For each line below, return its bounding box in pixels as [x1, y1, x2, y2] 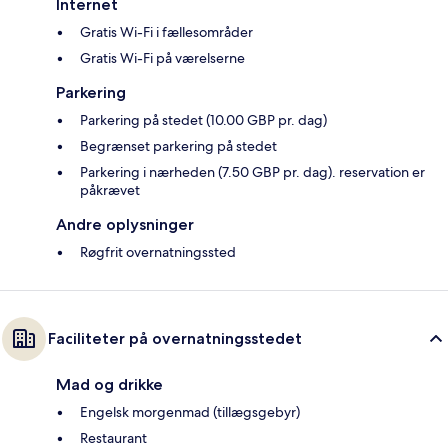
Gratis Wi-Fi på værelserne [80, 49, 245, 68]
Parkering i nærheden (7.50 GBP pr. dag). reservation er [80, 163, 425, 182]
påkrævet [80, 181, 140, 200]
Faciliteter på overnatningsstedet [48, 329, 302, 349]
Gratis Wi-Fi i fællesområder [80, 23, 253, 42]
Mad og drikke [56, 375, 163, 395]
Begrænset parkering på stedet [80, 137, 277, 156]
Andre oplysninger [56, 215, 194, 235]
